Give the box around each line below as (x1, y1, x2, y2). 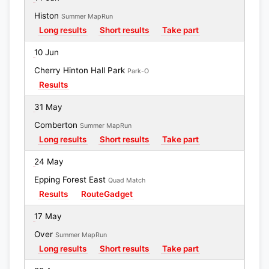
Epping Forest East (34, 175, 108, 184)
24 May (34, 157, 64, 166)
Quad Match (108, 177, 145, 184)
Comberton (34, 120, 80, 130)
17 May (34, 211, 62, 221)
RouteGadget (81, 189, 133, 199)
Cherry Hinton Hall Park (34, 65, 127, 75)
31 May (34, 102, 62, 112)
